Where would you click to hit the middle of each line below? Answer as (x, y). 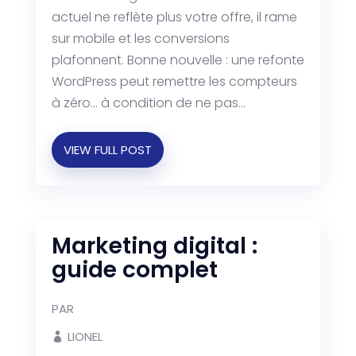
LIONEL (85, 337)
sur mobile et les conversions (140, 39)
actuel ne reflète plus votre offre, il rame (174, 17)
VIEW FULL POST (107, 149)
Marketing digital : (154, 246)
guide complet (134, 270)
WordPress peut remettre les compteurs (174, 81)
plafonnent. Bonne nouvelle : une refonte (178, 60)
